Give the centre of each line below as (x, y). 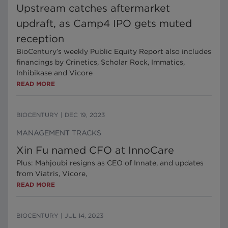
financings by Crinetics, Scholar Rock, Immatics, (101, 62)
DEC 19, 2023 (85, 115)
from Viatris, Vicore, (53, 174)
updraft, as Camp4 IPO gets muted (104, 23)
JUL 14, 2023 (84, 216)
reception (40, 39)
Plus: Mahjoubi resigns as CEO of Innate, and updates (110, 163)
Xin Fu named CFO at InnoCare (95, 150)
